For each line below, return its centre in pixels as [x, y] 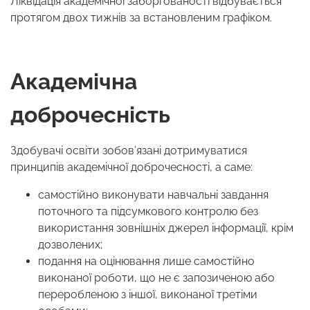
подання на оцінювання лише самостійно [146, 262]
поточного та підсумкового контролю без [148, 212]
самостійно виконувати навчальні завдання [153, 195]
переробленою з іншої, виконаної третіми [148, 295]
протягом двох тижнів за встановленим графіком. [141, 18]
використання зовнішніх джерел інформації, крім [166, 228]
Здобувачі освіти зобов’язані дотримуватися [129, 151]
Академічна [74, 82]
